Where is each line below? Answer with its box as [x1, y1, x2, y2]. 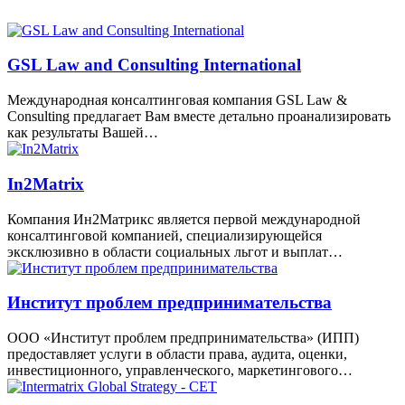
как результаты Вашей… [7, 125, 158, 141]
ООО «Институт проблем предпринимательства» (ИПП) [7, 330, 359, 346]
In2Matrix [7, 174, 84, 193]
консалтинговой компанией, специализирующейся [7, 227, 322, 243]
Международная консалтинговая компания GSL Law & [7, 92, 347, 108]
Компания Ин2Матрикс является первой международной [7, 211, 361, 227]
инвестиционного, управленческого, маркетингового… [7, 363, 353, 379]
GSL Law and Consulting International [7, 55, 301, 75]
